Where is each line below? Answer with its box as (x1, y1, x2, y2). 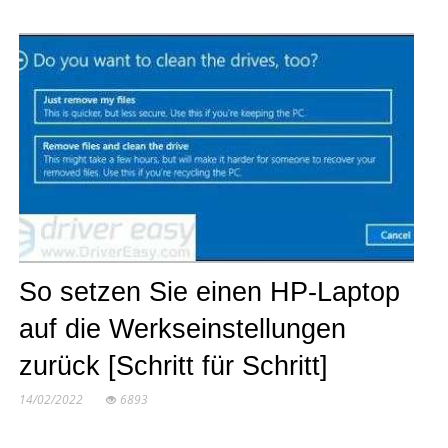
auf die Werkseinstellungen (18, 314, 346, 345)
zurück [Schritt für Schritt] (18, 351, 328, 382)
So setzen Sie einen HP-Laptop (18, 277, 400, 308)
